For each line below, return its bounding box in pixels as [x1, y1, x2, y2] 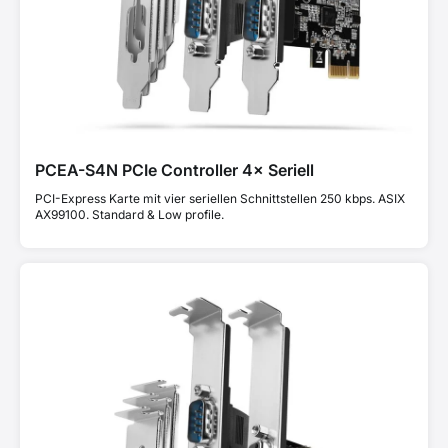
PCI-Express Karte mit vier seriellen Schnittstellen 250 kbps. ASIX [35, 191, 405, 206]
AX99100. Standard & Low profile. [35, 207, 224, 222]
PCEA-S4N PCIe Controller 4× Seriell [35, 160, 314, 180]
